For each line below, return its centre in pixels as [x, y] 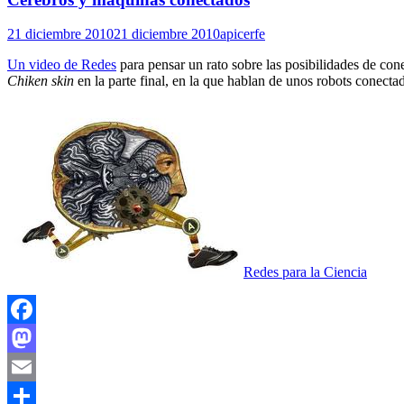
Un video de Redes [62, 65]
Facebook [35, 338]
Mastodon [36, 367]
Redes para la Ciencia [305, 272]
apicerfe [243, 34]
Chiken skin [41, 81]
